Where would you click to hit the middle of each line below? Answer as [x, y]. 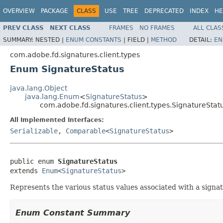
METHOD [164, 40]
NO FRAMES [157, 28]
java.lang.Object [39, 88]
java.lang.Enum [52, 96]
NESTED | [51, 40]
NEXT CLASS [70, 28]
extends [26, 170]
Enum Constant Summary [73, 213]
